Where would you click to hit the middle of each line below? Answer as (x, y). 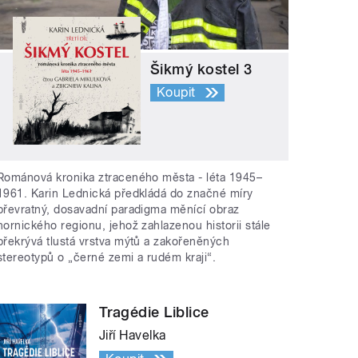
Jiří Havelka (133, 335)
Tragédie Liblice (154, 312)
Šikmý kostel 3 (201, 70)
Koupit (176, 93)
